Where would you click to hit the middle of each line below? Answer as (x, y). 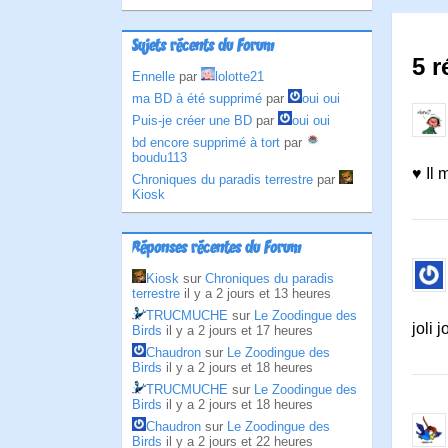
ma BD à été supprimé (197, 98)
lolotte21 (239, 76)
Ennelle (153, 76)
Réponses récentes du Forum (216, 249)
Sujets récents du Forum (203, 47)
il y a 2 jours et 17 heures (239, 330)
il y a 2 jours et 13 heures (257, 293)
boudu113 (159, 157)
